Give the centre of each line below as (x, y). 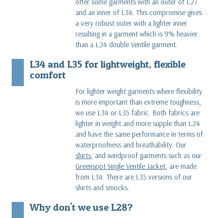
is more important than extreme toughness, (138, 102)
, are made (181, 166)
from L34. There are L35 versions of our (134, 177)
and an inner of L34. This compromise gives (138, 12)
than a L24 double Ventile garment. (126, 44)
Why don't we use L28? (81, 207)
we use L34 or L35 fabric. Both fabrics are (137, 112)
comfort (47, 74)
